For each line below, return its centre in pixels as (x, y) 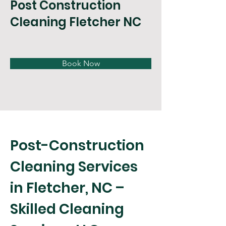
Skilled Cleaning (69, 209)
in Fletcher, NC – (69, 188)
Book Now (81, 63)
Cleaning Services (75, 167)
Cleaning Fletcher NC (76, 22)
